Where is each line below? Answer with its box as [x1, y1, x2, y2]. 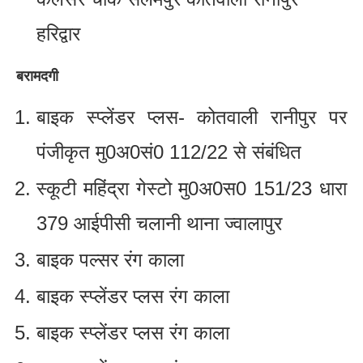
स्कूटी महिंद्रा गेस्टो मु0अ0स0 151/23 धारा [36, 177, 347, 199]
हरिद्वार [36, 22, 80, 45]
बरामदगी [16, 67, 58, 84]
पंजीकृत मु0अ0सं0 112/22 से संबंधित [36, 140, 301, 163]
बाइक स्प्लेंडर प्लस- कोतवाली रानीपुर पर [36, 105, 347, 128]
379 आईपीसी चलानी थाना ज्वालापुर [36, 211, 282, 234]
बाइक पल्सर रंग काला [36, 248, 184, 271]
